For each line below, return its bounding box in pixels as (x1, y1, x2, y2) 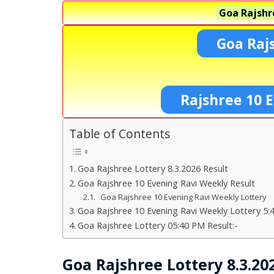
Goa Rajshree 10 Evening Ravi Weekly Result (77, 177, 255, 189)
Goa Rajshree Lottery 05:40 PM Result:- (77, 219, 238, 231)
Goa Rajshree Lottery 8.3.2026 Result (77, 162, 228, 174)
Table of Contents (69, 125, 170, 143)
